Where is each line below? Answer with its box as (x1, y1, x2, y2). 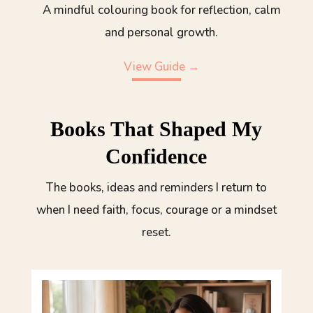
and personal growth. (105, 24, 219, 41)
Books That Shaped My (50, 117, 263, 140)
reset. (141, 224, 171, 240)
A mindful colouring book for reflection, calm (42, 1, 281, 18)
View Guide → (123, 58, 200, 75)
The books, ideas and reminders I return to (45, 179, 267, 196)
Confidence (105, 144, 208, 168)
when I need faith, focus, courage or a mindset (36, 201, 277, 218)
